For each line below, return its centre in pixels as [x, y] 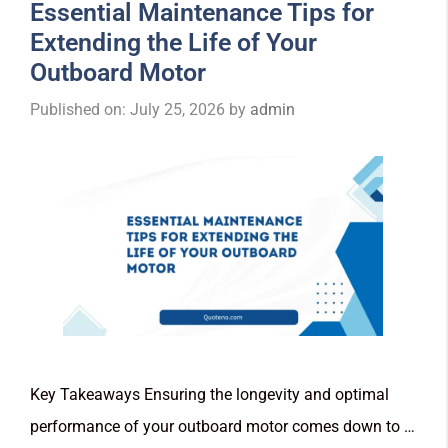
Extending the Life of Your [173, 42]
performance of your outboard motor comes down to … [222, 426]
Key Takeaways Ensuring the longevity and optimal [209, 394]
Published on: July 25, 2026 [127, 109]
